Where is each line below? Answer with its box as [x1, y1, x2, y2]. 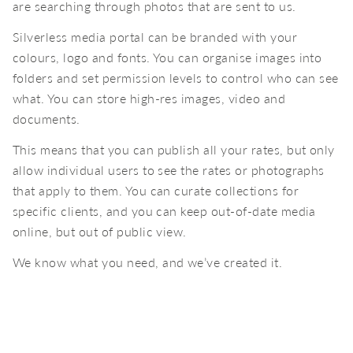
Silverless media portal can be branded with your [13, 28, 298, 46]
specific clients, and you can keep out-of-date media [13, 202, 316, 221]
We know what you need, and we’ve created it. [13, 253, 283, 272]
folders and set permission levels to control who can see [13, 69, 339, 87]
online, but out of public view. [13, 222, 187, 241]
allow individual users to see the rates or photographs [13, 161, 325, 180]
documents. [13, 110, 80, 128]
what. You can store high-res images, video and [13, 89, 286, 108]
